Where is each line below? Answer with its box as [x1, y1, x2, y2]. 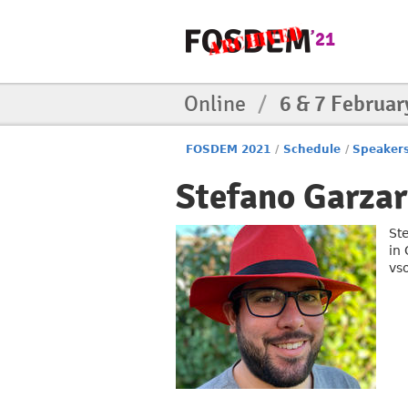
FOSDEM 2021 [186, 143, 271, 156]
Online [184, 90, 250, 117]
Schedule [282, 143, 341, 156]
